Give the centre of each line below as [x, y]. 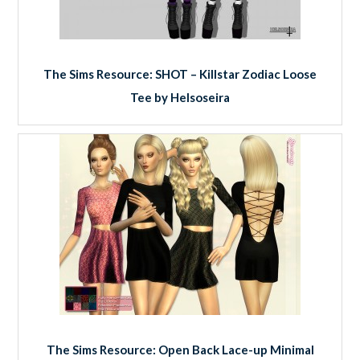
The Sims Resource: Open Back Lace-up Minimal [180, 349]
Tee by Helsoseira [180, 97]
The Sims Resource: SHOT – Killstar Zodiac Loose [180, 74]
